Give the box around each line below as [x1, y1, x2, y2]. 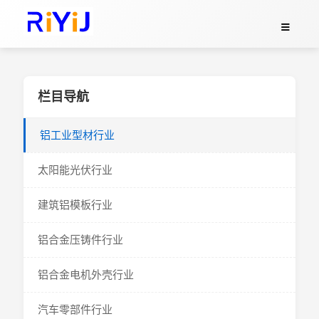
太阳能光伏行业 [37, 164, 113, 176]
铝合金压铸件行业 [37, 234, 123, 246]
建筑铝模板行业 [37, 199, 113, 211]
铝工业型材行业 [39, 129, 115, 141]
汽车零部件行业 [37, 303, 113, 315]
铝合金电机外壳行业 [37, 268, 134, 281]
